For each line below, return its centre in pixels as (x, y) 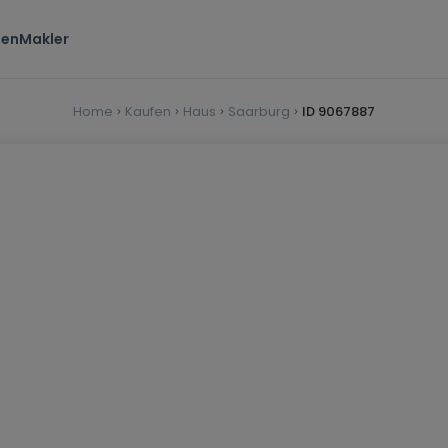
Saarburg (259, 111)
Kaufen (148, 111)
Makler (44, 39)
